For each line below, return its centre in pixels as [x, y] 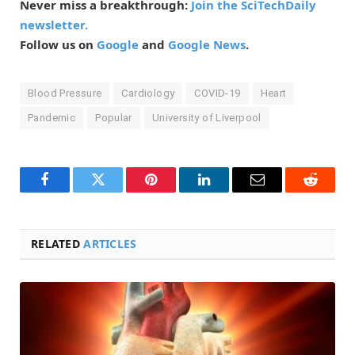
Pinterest [175, 191]
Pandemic [52, 118]
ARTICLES [110, 244]
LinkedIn [229, 191]
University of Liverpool [206, 118]
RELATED [57, 244]
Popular [114, 118]
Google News [207, 45]
